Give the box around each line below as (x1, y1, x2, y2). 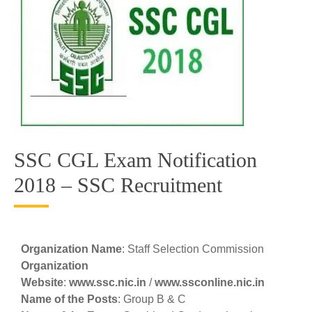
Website (21, 276, 63, 288)
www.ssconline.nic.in (155, 276, 265, 288)
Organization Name (21, 243, 122, 255)
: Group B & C (118, 293, 186, 305)
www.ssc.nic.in (69, 276, 146, 288)
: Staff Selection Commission (122, 243, 264, 255)
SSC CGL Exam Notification (14, 148, 257, 171)
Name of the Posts (21, 293, 118, 305)
